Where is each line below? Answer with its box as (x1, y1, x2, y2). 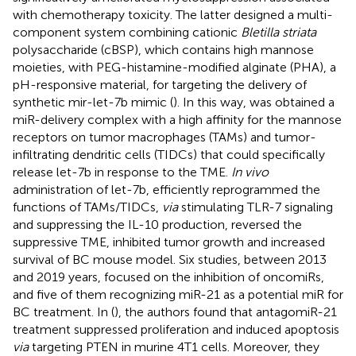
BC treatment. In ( (13, 304, 114, 319)
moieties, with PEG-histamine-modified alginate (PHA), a (13, 59, 336, 75)
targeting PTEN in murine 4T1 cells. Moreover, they (29, 339, 319, 354)
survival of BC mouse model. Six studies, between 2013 (13, 251, 327, 267)
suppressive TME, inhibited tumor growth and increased (13, 234, 325, 250)
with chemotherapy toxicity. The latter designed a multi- (13, 6, 333, 22)
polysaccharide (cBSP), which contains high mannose (13, 41, 314, 57)
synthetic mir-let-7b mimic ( (13, 94, 173, 110)
